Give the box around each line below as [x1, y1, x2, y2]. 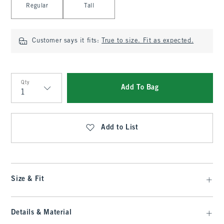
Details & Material [11, 209, 72, 216]
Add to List [101, 124, 138, 131]
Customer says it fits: [32, 38, 102, 44]
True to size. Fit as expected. [101, 38, 194, 44]
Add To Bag [120, 84, 159, 91]
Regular [26, 3, 48, 9]
